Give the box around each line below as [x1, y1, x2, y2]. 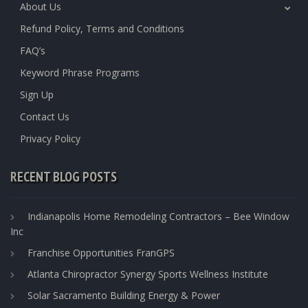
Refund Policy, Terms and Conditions [20, 21, 184, 35]
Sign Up [20, 87, 54, 101]
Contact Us [20, 109, 69, 123]
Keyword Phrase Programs [20, 65, 140, 79]
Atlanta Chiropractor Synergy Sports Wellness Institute [27, 267, 268, 280]
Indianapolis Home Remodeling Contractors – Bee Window [27, 209, 289, 223]
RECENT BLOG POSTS [10, 167, 117, 185]
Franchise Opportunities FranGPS [27, 245, 175, 259]
